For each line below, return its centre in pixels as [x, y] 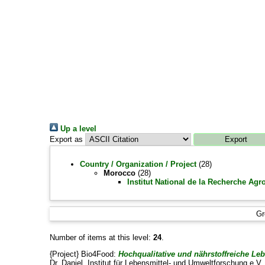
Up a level [77, 129]
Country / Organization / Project [138, 164]
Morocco [119, 173]
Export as [66, 139]
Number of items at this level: [101, 237]
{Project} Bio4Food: [84, 254]
